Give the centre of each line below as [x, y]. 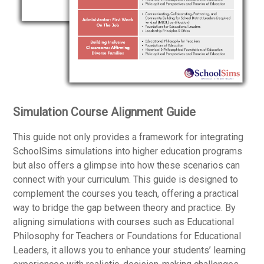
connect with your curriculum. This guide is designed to [126, 179]
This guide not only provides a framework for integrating [128, 137]
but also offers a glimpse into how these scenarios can [127, 165]
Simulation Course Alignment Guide [105, 112]
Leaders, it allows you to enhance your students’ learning [130, 250]
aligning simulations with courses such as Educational [124, 222]
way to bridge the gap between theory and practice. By [125, 207]
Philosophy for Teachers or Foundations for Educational [127, 236]
